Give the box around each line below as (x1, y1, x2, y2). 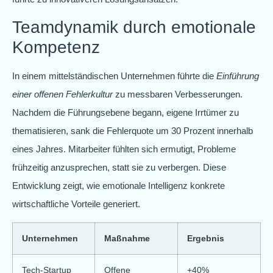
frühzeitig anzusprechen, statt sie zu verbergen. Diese (12, 162, 226, 173)
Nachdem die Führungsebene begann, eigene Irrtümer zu (12, 107, 239, 118)
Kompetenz (12, 38, 100, 57)
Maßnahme (104, 233, 150, 243)
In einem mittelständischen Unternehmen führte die (12, 71, 216, 82)
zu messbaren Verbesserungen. (113, 89, 243, 100)
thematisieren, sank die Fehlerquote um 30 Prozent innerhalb (12, 126, 253, 136)
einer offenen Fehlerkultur (12, 89, 113, 100)
